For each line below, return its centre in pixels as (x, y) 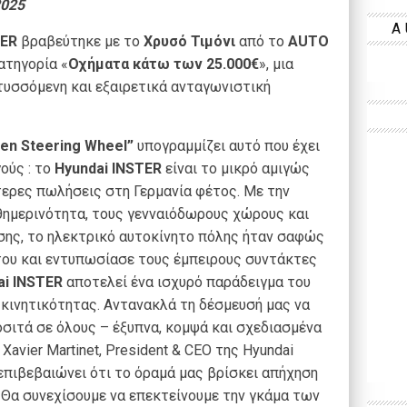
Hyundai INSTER (108, 169)
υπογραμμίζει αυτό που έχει (227, 146)
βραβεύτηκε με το (80, 41)
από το (262, 41)
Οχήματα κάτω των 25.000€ (164, 64)
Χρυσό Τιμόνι (189, 41)
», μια (276, 64)
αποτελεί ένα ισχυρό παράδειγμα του (187, 282)
